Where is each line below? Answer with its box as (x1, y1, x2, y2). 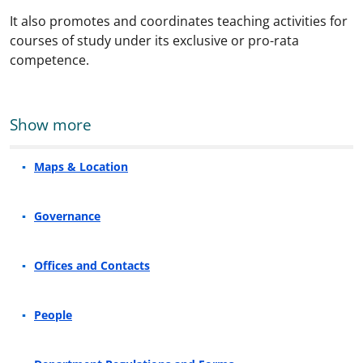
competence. (10, 51, 89, 69)
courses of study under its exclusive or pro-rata (10, 32, 299, 49)
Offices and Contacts (34, 258, 150, 273)
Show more (10, 113, 92, 135)
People (34, 307, 72, 322)
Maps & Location (34, 159, 128, 174)
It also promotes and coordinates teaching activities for (10, 12, 348, 30)
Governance (34, 208, 100, 224)
